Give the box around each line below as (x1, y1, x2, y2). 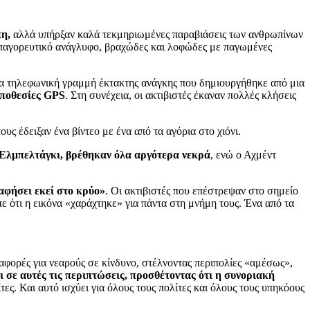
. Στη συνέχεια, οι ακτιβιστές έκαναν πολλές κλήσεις (65, 89, 296, 101)
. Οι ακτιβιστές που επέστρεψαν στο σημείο (105, 184, 298, 197)
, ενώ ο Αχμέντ (210, 148, 276, 161)
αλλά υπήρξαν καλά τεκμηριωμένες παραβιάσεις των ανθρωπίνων (10, 28, 303, 40)
